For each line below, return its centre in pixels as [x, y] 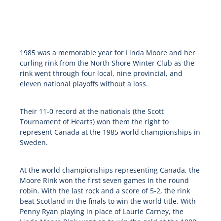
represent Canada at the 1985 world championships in [110, 132]
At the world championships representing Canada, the [110, 170]
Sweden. [34, 143]
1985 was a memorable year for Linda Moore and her [107, 53]
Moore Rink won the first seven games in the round [104, 181]
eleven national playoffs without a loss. [84, 84]
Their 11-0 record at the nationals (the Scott [92, 111]
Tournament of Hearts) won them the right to [94, 122]
